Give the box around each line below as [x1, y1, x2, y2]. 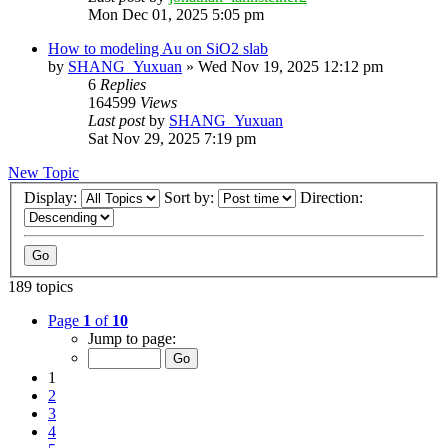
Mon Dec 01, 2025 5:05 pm [88, 5, 264, 23]
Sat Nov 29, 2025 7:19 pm [88, 129, 256, 147]
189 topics [8, 278, 73, 296]
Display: [24, 189, 81, 207]
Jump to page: [88, 330, 176, 348]
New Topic [8, 163, 79, 181]
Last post [88, 111, 149, 129]
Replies [100, 75, 146, 93]
